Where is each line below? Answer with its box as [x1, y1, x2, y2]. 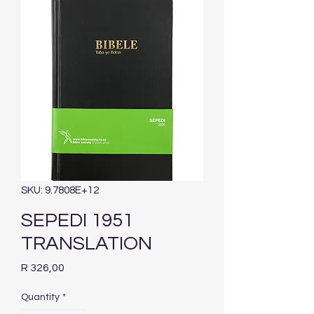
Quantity [21, 292, 60, 303]
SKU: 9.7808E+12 [21, 185, 99, 196]
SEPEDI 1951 [21, 210, 133, 231]
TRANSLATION [21, 233, 152, 254]
